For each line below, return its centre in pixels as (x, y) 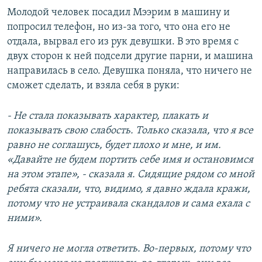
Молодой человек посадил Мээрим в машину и (118, 13)
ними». (25, 219)
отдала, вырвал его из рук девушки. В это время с (123, 42)
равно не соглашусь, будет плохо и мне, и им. (114, 146)
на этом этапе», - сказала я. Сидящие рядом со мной (131, 175)
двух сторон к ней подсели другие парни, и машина (130, 57)
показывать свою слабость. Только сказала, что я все (130, 131)
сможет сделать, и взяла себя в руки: (93, 86)
